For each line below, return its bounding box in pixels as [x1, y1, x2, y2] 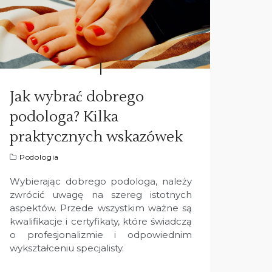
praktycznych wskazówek [10, 127, 183, 147]
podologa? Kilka [10, 107, 118, 127]
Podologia [19, 152, 59, 162]
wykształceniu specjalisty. [10, 242, 124, 254]
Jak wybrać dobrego [10, 87, 144, 107]
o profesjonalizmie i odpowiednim [10, 229, 192, 241]
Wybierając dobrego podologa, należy [10, 175, 192, 188]
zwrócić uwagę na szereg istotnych [10, 189, 192, 201]
